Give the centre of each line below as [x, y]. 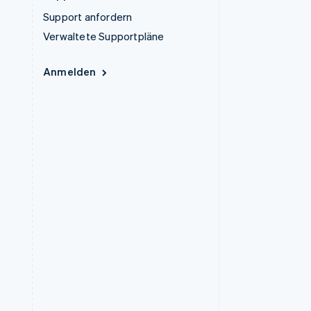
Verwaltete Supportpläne [104, 36]
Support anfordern [88, 17]
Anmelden [70, 72]
